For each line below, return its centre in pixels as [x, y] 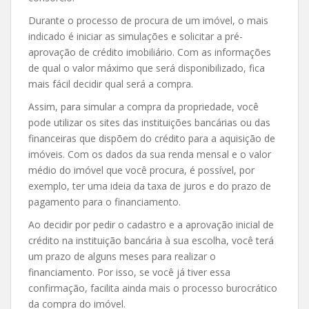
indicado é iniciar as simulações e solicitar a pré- [136, 36]
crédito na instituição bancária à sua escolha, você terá [151, 240]
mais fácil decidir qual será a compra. [111, 83]
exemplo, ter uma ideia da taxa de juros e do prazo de [150, 186]
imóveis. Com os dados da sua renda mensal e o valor [150, 154]
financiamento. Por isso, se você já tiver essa [129, 272]
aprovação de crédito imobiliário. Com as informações [150, 52]
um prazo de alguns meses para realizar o [122, 256]
